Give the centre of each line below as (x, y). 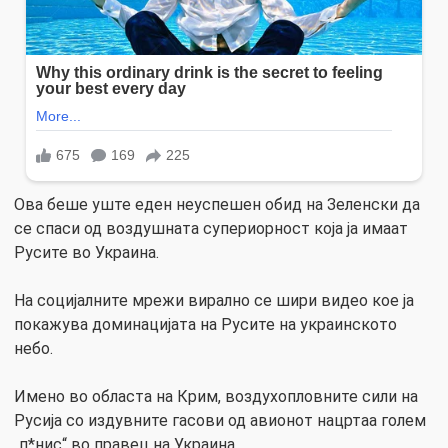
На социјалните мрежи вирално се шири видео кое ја (214, 301)
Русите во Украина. (86, 253)
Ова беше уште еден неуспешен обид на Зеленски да (217, 205)
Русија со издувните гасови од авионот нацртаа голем (220, 421)
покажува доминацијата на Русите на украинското (205, 325)
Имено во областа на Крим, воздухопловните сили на (216, 397)
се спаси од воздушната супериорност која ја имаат (211, 229)
